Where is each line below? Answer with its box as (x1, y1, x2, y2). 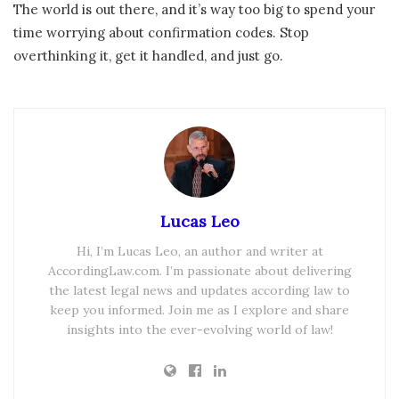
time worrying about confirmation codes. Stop (13, 24, 309, 42)
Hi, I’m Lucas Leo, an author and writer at (76, 243, 323, 260)
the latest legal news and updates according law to (49, 282, 350, 299)
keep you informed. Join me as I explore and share (50, 302, 349, 319)
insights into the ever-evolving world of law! (66, 322, 333, 338)
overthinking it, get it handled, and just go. (13, 47, 283, 65)
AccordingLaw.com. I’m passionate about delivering (47, 263, 352, 280)
